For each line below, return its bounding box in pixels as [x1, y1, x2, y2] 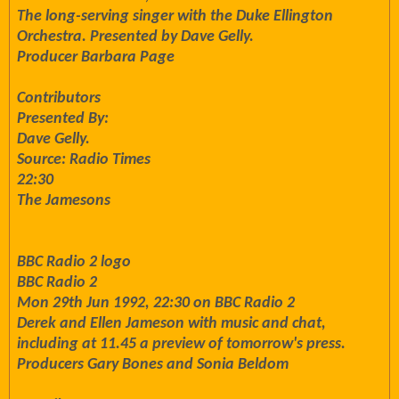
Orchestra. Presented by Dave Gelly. [17, 28, 254, 45]
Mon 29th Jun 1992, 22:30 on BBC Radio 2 [17, 295, 295, 312]
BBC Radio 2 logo [17, 254, 131, 271]
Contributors [17, 90, 101, 107]
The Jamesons [17, 192, 110, 209]
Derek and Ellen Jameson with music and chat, [17, 315, 326, 332]
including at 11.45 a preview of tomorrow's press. [17, 336, 346, 353]
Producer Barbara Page [17, 49, 175, 66]
